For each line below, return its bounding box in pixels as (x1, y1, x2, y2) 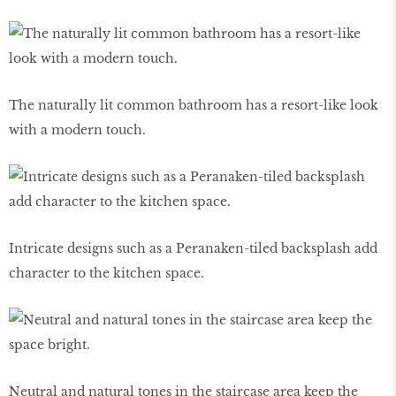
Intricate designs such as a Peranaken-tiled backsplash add (9, 240, 377, 257)
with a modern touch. (9, 122, 146, 139)
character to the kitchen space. (9, 265, 204, 282)
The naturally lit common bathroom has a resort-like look (9, 97, 378, 114)
